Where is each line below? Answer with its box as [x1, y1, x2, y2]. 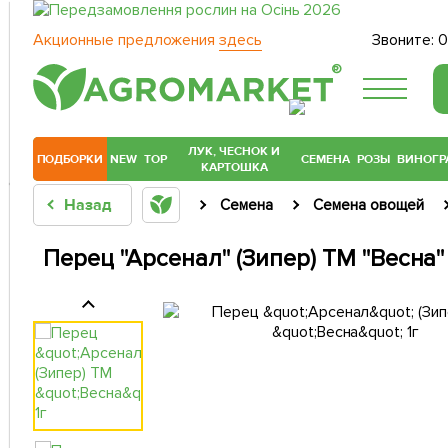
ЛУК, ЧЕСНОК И [188, 143, 281, 160]
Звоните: [372, 30, 439, 50]
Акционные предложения [33, 30, 219, 50]
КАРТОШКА [200, 159, 268, 176]
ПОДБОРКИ [36, 151, 104, 168]
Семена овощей [312, 196, 424, 215]
